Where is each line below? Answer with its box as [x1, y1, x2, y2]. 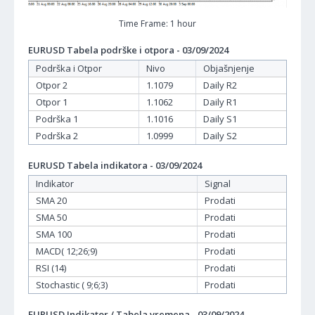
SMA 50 [36, 211, 67, 224]
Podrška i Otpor [36, 62, 102, 75]
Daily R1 [203, 96, 237, 109]
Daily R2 [203, 79, 237, 92]
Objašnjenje [203, 62, 255, 75]
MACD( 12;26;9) [36, 245, 97, 258]
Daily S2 [203, 129, 237, 143]
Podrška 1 [36, 112, 78, 126]
